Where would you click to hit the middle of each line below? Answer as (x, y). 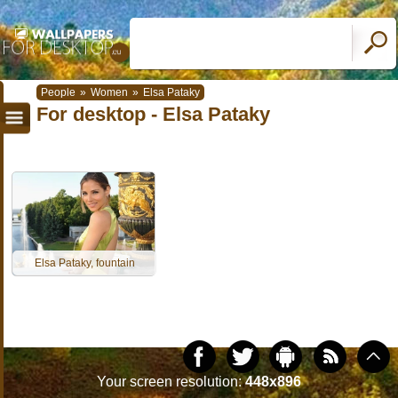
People (58, 92)
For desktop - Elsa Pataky (153, 114)
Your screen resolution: (171, 382)
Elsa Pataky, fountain (84, 263)
